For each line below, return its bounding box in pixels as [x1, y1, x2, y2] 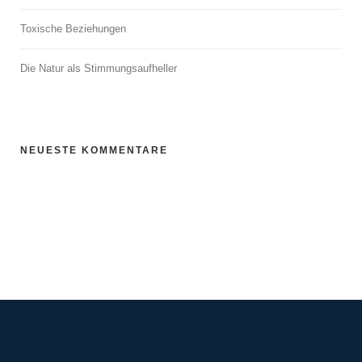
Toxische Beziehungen [20, 23, 126, 35]
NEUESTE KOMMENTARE [20, 145, 168, 156]
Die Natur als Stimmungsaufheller [20, 62, 177, 74]
